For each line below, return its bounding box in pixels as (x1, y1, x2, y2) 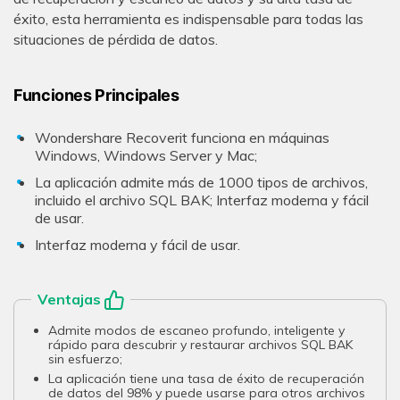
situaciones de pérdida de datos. (13, 30, 218, 49)
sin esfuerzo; (48, 350, 123, 367)
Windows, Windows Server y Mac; (35, 146, 257, 165)
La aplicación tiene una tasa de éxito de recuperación (48, 371, 365, 387)
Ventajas (37, 290, 101, 309)
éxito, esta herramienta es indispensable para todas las (13, 10, 363, 29)
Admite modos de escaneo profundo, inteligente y (48, 321, 346, 338)
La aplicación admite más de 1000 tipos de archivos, (35, 172, 368, 191)
